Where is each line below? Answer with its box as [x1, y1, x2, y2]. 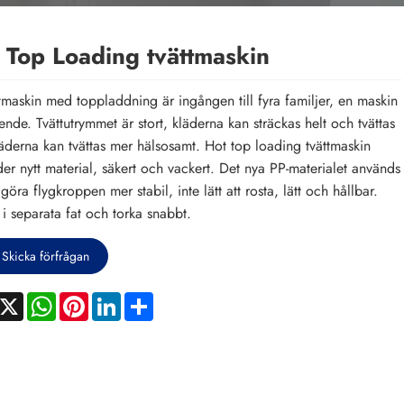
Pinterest [87, 288, 139, 309]
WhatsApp [55, 288, 120, 309]
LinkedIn [120, 288, 170, 309]
